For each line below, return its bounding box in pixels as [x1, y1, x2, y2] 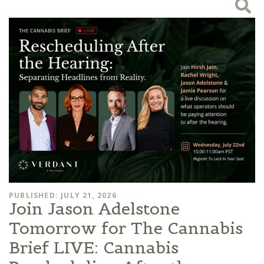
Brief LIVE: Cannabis [9, 236, 179, 258]
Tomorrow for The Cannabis [9, 217, 243, 239]
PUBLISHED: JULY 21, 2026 [9, 190, 117, 200]
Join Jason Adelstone [9, 197, 180, 219]
